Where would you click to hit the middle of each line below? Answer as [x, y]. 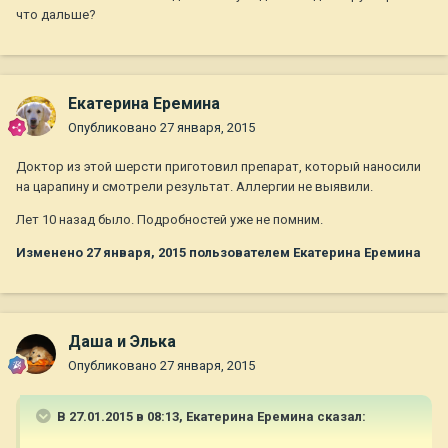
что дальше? [56, 15]
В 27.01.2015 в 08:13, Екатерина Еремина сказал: [210, 417]
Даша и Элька [122, 342]
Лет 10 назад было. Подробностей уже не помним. [169, 220]
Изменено [51, 253]
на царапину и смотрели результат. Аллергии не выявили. [194, 187]
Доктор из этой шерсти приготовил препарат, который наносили [218, 167]
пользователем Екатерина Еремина [303, 253]
